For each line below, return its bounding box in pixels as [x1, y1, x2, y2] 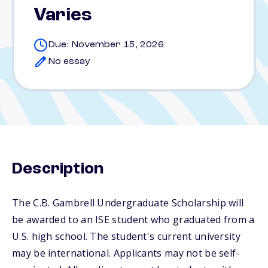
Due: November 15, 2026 [48, 40, 164, 50]
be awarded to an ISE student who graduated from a [12, 213, 255, 226]
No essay [48, 57, 90, 66]
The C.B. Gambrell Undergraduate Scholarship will [12, 196, 244, 209]
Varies [33, 6, 93, 25]
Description [12, 161, 104, 178]
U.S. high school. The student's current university [12, 230, 240, 243]
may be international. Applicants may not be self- [12, 246, 240, 260]
